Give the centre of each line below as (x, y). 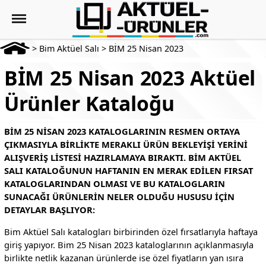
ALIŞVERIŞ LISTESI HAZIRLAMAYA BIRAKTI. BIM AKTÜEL (122, 157)
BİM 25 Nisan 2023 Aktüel (130, 78)
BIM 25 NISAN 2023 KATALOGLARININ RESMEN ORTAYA (122, 131)
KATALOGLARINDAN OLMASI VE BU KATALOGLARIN (114, 183)
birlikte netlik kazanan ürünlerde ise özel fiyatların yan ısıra (123, 257)
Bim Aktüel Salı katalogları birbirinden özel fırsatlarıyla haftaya (131, 231)
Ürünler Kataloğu (89, 103)
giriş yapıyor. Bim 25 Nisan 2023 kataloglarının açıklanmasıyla (129, 244)
